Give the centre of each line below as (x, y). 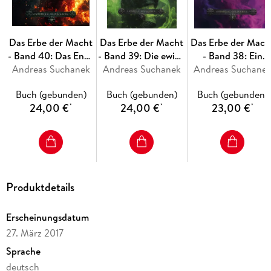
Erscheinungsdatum (47, 217)
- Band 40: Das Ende (51, 56)
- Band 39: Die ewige (142, 56)
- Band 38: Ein (232, 56)
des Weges (51, 69)
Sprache (23, 251)
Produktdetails (40, 188)
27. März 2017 (34, 233)
